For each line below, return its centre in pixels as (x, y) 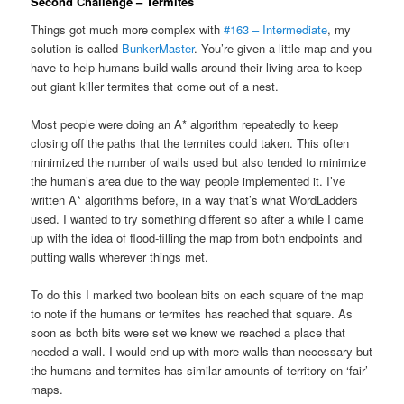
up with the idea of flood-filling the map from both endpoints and (197, 238)
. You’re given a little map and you (283, 49)
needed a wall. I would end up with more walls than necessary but (202, 352)
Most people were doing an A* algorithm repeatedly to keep (185, 124)
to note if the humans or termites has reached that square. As (192, 314)
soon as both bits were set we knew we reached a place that (188, 333)
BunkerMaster (158, 49)
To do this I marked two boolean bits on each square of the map (197, 295)
